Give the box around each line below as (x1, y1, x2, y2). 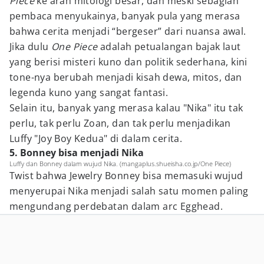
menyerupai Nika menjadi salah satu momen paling (9, 184, 249, 197)
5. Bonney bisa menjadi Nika (9, 146, 144, 159)
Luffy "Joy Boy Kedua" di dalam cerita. (9, 132, 183, 145)
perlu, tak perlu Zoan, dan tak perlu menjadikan (9, 117, 231, 130)
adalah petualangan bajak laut (97, 40, 241, 53)
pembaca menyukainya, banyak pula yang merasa (9, 9, 240, 22)
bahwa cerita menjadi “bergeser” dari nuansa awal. (9, 25, 246, 38)
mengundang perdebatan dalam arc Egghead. (9, 200, 223, 213)
